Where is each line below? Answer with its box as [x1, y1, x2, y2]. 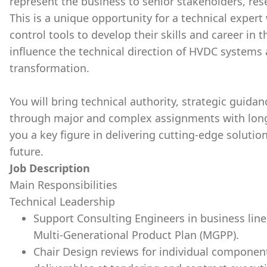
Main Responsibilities [10, 178, 117, 192]
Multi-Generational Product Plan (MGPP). [33, 228, 239, 242]
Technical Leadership [10, 194, 115, 209]
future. [10, 144, 44, 159]
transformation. [10, 61, 89, 75]
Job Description [10, 161, 90, 175]
